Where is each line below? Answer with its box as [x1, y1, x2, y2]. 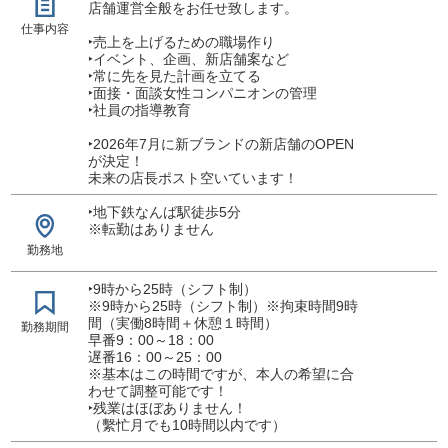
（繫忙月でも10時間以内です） [87, 416, 286, 433]
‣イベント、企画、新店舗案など [87, 50, 289, 67]
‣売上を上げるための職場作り [87, 33, 275, 50]
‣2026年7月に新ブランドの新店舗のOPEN [87, 135, 354, 152]
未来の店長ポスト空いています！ [87, 169, 298, 186]
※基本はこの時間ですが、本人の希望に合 [87, 365, 354, 382]
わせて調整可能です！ [87, 382, 228, 399]
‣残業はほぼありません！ [87, 399, 247, 416]
